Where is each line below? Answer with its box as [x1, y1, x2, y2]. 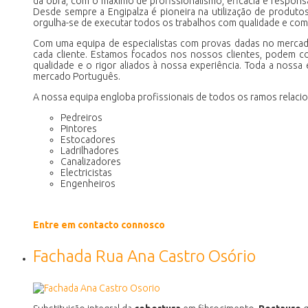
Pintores [60, 122, 97, 134]
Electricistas [60, 166, 112, 178]
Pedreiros [60, 111, 102, 123]
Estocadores [60, 133, 115, 145]
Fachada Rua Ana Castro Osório [33, 246, 256, 265]
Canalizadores [60, 155, 121, 167]
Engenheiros [60, 177, 115, 189]
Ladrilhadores [60, 144, 119, 156]
